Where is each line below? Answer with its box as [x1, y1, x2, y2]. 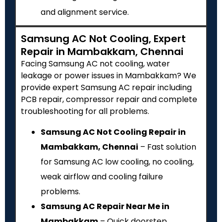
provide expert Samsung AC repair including [21, 82, 192, 94]
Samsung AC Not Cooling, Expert [21, 32, 186, 46]
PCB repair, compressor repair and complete [21, 94, 197, 106]
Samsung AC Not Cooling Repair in [41, 126, 186, 138]
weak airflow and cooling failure [41, 170, 163, 182]
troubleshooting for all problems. [21, 106, 149, 117]
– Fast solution [138, 141, 196, 153]
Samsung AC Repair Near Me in [41, 200, 169, 212]
